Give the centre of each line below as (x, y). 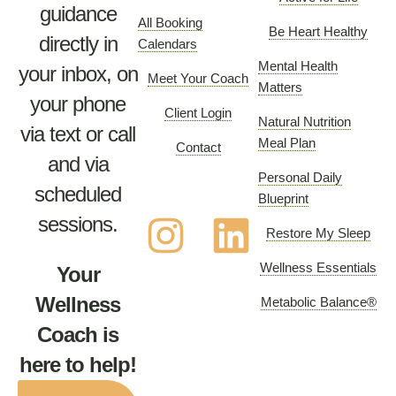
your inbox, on (78, 74)
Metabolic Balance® (318, 302)
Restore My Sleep (318, 233)
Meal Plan (287, 143)
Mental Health (298, 66)
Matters (280, 87)
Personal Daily (300, 177)
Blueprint (283, 198)
